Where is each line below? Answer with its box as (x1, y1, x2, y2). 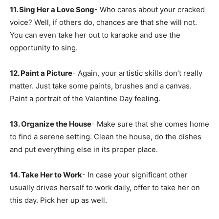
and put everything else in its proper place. (10, 144, 158, 154)
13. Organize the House (10, 119, 91, 129)
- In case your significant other (82, 170, 188, 179)
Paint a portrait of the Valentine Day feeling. (10, 93, 160, 103)
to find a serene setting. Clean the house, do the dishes (10, 131, 201, 141)
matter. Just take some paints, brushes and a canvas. (10, 81, 192, 90)
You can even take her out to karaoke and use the (10, 30, 180, 40)
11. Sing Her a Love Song (10, 4, 94, 14)
